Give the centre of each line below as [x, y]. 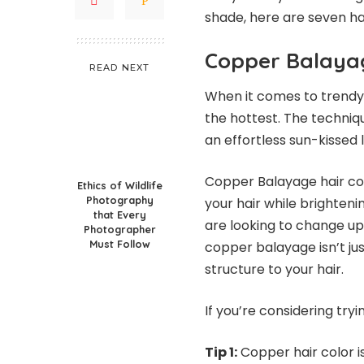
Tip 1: [221, 353]
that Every [119, 214]
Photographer [119, 229]
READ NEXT [119, 67]
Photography [119, 200]
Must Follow [119, 244]
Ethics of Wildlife [119, 185]
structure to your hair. [274, 270]
